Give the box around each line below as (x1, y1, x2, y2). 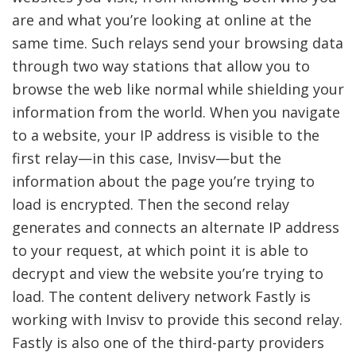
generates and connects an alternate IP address (12, 218, 339, 238)
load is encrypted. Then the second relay (12, 195, 289, 215)
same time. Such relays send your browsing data (12, 33, 343, 53)
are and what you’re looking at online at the (12, 10, 311, 30)
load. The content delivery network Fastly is (12, 287, 311, 307)
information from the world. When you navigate (12, 103, 340, 122)
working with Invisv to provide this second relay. (12, 310, 342, 330)
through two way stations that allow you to (12, 56, 310, 76)
